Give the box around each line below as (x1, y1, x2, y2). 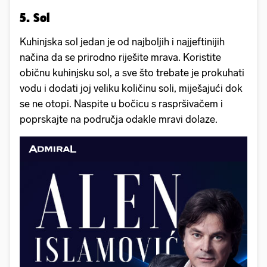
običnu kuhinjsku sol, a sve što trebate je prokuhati (20, 66, 244, 79)
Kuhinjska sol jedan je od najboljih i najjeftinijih (20, 35, 225, 48)
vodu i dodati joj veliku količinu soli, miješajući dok (20, 82, 243, 94)
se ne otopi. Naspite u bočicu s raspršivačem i (20, 97, 223, 110)
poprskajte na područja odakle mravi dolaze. (20, 113, 218, 125)
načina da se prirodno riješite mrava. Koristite (20, 51, 221, 63)
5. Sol (20, 10, 51, 24)
